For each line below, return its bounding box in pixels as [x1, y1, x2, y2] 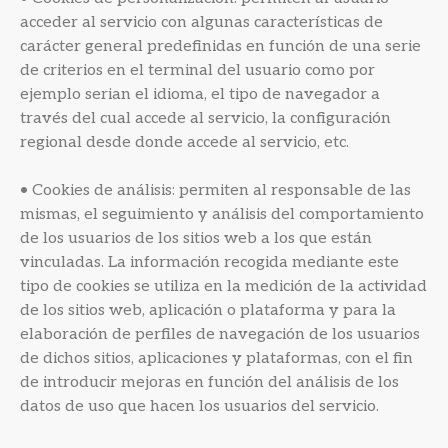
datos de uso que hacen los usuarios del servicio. [20, 397, 379, 416]
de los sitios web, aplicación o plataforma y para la [20, 301, 396, 320]
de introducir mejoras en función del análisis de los [20, 373, 399, 392]
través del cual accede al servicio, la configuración [20, 109, 391, 128]
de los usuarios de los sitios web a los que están [20, 229, 372, 248]
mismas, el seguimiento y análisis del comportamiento [20, 205, 424, 224]
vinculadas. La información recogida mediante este [20, 253, 399, 272]
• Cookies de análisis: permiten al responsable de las [20, 181, 411, 200]
